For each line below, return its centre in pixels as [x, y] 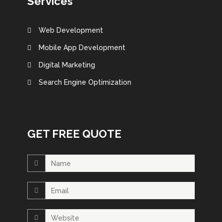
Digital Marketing [67, 65]
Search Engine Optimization [85, 82]
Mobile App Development [82, 48]
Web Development [71, 30]
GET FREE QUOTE [74, 134]
